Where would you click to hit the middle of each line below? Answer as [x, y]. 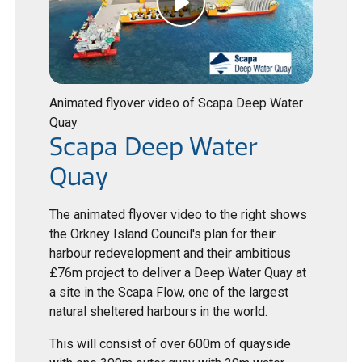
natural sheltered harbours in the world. [159, 312]
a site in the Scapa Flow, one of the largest [169, 293]
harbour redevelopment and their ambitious [170, 254]
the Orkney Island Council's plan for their [163, 234]
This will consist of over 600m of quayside [170, 344]
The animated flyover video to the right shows [179, 215]
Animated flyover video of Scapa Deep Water [177, 103]
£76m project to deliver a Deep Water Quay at [178, 273]
